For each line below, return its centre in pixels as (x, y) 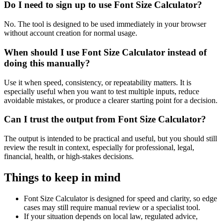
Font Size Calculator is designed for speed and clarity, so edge (120, 198)
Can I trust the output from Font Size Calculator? (105, 119)
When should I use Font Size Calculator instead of (105, 52)
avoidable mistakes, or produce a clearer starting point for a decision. (111, 100)
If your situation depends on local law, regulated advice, (111, 216)
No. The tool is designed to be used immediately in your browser (105, 24)
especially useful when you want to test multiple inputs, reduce (102, 91)
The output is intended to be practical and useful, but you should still (111, 138)
